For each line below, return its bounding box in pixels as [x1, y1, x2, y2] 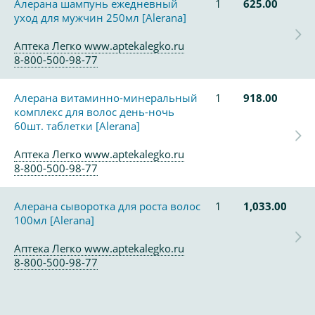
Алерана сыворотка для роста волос [14, 199, 200, 213]
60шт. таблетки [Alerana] [14, 119, 140, 133]
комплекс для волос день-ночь [14, 105, 174, 119]
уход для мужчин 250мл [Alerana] [14, 11, 186, 25]
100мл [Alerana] [14, 213, 94, 227]
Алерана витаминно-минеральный [14, 91, 198, 105]
